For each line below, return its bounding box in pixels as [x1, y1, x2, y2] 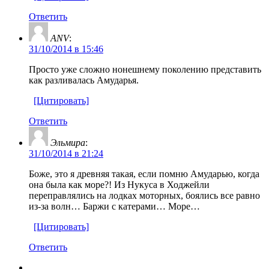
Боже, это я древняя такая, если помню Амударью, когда [29, 168, 259, 179]
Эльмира [50, 137, 85, 148]
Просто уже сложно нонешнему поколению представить [29, 64, 261, 74]
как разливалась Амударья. [29, 74, 139, 85]
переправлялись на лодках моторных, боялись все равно [29, 190, 260, 201]
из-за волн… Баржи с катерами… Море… [29, 201, 200, 211]
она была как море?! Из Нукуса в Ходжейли [29, 179, 210, 190]
